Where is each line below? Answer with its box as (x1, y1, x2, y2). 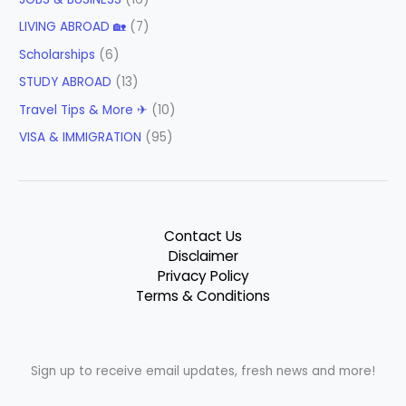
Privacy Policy (157, 266, 249, 286)
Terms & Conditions (136, 286, 270, 306)
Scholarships (19, 45, 96, 63)
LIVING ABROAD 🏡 (19, 18, 127, 36)
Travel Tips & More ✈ (19, 101, 149, 119)
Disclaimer (168, 246, 238, 266)
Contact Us (164, 227, 242, 246)
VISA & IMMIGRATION (19, 129, 142, 147)
